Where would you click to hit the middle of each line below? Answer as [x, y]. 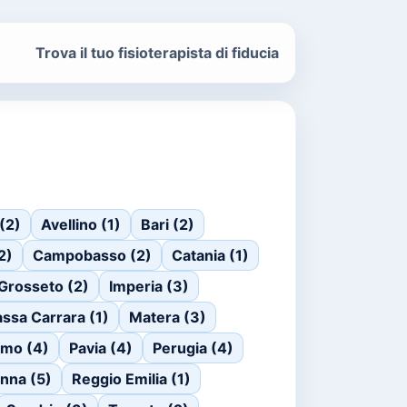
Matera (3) [168, 317]
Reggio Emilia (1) [131, 379]
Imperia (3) [149, 286]
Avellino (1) [81, 224]
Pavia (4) [101, 348]
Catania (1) [210, 255]
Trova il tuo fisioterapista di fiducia [157, 53]
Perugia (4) [193, 348]
